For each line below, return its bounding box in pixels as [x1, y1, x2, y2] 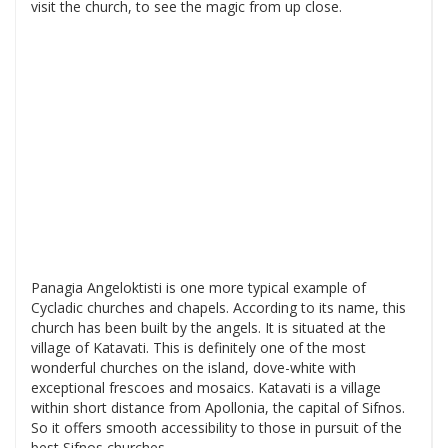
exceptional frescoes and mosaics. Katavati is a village [31, 378, 381, 398]
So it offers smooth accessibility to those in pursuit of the [31, 418, 402, 438]
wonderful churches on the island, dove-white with [31, 358, 356, 378]
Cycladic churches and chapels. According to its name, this [31, 298, 406, 318]
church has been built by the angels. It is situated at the [31, 318, 386, 338]
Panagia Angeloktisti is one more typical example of [31, 278, 366, 298]
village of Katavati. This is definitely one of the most [31, 338, 366, 358]
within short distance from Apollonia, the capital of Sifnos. [31, 398, 405, 418]
